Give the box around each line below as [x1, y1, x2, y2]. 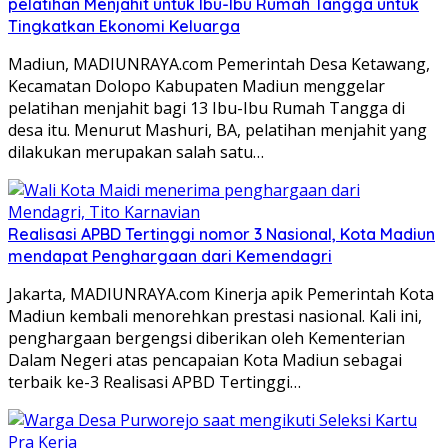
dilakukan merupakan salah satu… [8, 140, 264, 163]
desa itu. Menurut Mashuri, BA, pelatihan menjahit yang [8, 118, 427, 141]
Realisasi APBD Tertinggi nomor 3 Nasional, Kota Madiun [8, 223, 435, 244]
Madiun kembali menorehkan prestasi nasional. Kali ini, [8, 304, 422, 327]
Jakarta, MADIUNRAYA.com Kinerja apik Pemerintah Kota [8, 282, 434, 305]
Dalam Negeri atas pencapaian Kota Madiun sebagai [8, 348, 402, 371]
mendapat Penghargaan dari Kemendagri [8, 245, 332, 266]
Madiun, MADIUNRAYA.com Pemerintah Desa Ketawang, [8, 52, 430, 75]
